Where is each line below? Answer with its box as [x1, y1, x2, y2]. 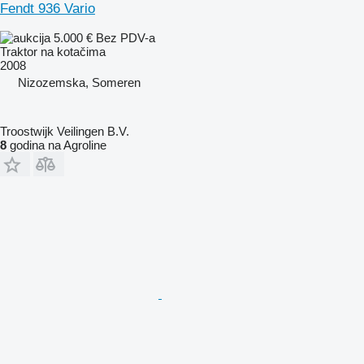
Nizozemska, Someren [18, 75, 141, 89]
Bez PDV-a [96, 30, 155, 45]
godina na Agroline [6, 137, 106, 152]
